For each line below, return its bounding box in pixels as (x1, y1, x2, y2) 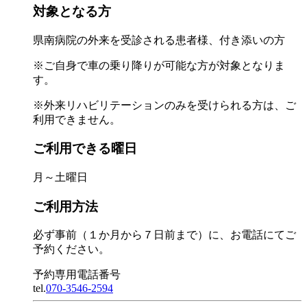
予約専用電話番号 (33, 269, 121, 281)
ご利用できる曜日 (33, 141, 137, 156)
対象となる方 (33, 3, 111, 19)
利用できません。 (33, 113, 121, 125)
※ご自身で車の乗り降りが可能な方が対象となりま (33, 59, 285, 71)
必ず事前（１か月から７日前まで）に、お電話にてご (33, 229, 296, 241)
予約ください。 (33, 243, 110, 256)
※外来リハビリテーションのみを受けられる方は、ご (33, 99, 296, 111)
